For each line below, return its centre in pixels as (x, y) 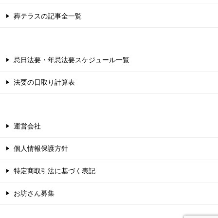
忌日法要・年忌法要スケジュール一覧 (72, 60)
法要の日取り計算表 (44, 82)
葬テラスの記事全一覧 (48, 16)
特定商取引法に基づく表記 (54, 171)
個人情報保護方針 (41, 148)
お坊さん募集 (34, 193)
